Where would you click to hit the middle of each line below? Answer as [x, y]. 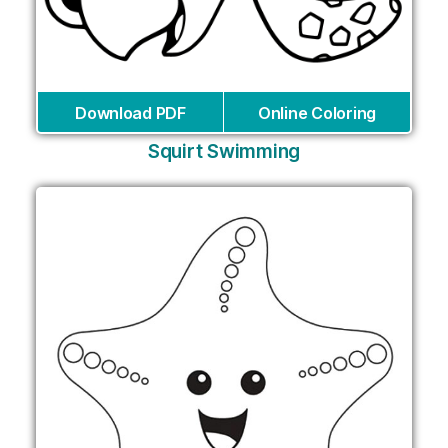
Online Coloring [317, 113]
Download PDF [130, 113]
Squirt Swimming [224, 152]
